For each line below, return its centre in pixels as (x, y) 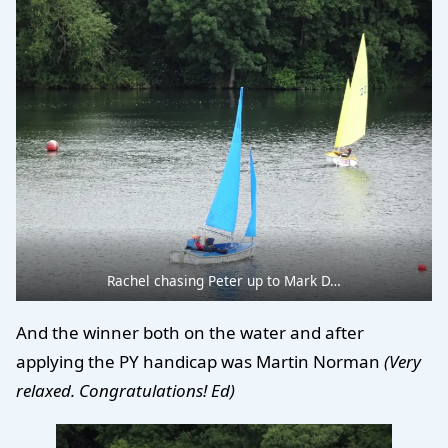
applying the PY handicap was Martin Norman (200, 362)
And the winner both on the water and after (190, 333)
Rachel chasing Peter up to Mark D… (224, 280)
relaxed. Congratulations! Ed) (125, 391)
